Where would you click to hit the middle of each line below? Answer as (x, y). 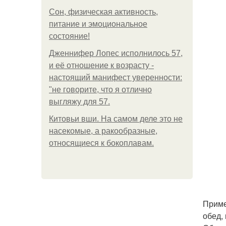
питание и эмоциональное (98, 24)
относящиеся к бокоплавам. (101, 143)
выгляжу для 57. (79, 102)
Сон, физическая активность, (103, 12)
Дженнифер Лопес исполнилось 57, (116, 53)
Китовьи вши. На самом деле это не (116, 119)
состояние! (69, 36)
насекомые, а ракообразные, (103, 131)
